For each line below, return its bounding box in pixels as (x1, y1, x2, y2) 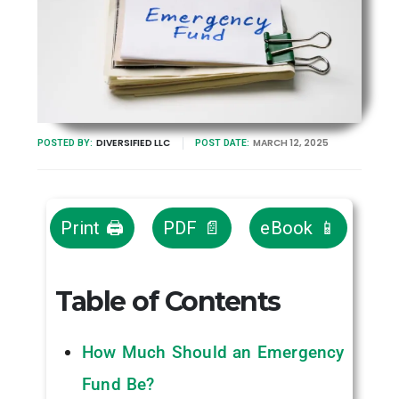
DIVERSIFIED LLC (95, 135, 170, 150)
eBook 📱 (260, 216, 337, 239)
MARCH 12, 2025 (252, 135, 329, 150)
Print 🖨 (61, 216, 124, 239)
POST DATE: (194, 136, 249, 149)
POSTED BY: (37, 136, 94, 149)
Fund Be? (81, 373, 155, 395)
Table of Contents (55, 284, 281, 318)
